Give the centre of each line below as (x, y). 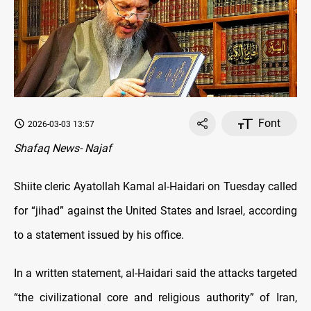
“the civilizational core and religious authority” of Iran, (155, 298)
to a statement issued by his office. (99, 235)
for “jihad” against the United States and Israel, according (155, 211)
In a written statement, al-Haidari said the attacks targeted (155, 274)
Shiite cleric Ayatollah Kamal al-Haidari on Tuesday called (155, 187)
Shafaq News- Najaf (63, 149)
